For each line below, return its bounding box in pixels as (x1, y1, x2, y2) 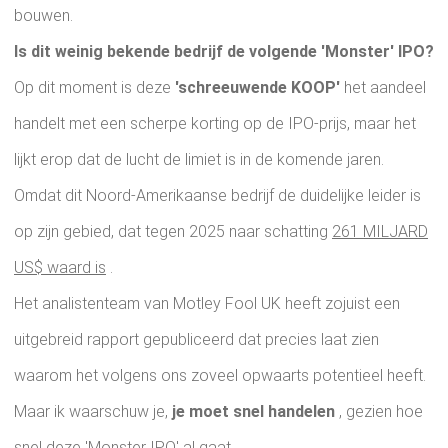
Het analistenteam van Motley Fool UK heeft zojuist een (14, 294, 400, 314)
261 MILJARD (332, 222, 428, 242)
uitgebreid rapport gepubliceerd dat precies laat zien (14, 330, 379, 350)
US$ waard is (14, 258, 106, 278)
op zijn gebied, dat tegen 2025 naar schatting (14, 222, 332, 242)
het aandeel (340, 78, 426, 98)
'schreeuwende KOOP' (175, 78, 340, 98)
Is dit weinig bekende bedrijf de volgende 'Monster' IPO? (14, 42, 434, 62)
